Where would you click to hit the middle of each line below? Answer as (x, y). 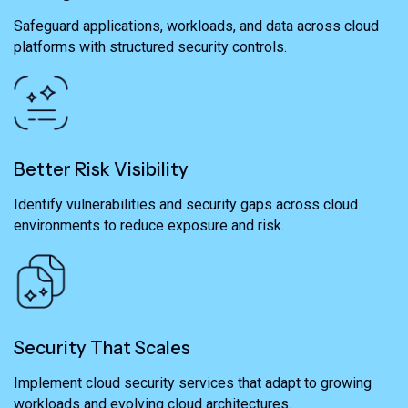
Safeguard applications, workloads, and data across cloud (196, 26)
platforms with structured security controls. (150, 47)
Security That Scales (102, 348)
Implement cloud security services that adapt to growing (193, 383)
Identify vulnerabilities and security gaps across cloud (186, 205)
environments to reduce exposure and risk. (149, 226)
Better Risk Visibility (101, 170)
